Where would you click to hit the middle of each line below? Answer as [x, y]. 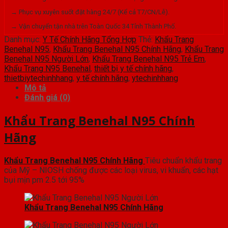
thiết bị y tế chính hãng [133, 68]
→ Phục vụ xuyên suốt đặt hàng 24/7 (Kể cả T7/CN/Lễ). [90, 12]
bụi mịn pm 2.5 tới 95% [44, 180]
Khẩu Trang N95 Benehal [47, 68]
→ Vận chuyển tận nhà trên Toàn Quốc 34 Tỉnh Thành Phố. [93, 26]
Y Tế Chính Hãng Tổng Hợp [90, 39]
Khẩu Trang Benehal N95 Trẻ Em [148, 59]
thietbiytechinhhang [38, 78]
